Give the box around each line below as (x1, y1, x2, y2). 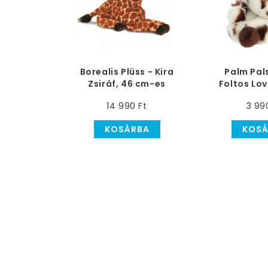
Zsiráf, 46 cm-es (88, 78, 166, 90)
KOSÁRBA (104, 123, 150, 135)
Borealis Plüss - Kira (80, 66, 174, 78)
